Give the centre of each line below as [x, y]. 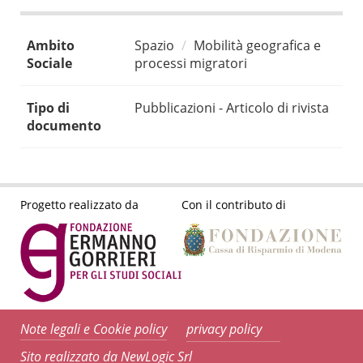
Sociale [49, 64]
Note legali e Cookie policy [94, 329]
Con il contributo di [234, 204]
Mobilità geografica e [257, 46]
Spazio [154, 46]
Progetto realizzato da [79, 204]
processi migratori [191, 64]
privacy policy [224, 329]
